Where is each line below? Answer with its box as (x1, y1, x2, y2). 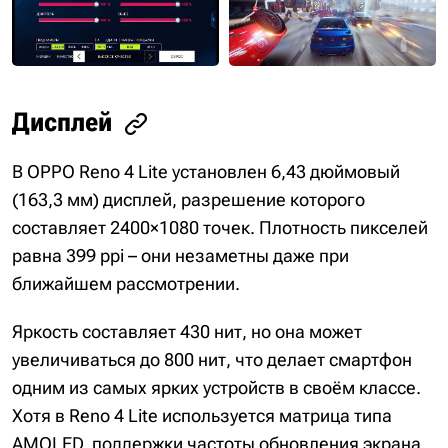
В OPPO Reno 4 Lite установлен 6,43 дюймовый (12, 161, 400, 183)
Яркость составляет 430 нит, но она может (12, 321, 362, 343)
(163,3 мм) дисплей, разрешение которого (12, 189, 365, 211)
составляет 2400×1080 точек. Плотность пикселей (12, 217, 428, 239)
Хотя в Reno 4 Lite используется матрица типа (12, 405, 392, 427)
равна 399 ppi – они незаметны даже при (12, 245, 349, 267)
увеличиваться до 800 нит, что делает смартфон (12, 349, 412, 371)
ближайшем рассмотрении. (12, 273, 240, 295)
